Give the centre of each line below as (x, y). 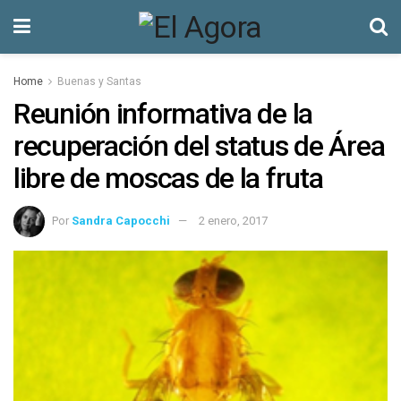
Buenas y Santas (99, 81)
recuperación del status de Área (199, 146)
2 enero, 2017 (233, 220)
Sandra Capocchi (121, 220)
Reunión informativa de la (163, 114)
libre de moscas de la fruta (168, 178)
